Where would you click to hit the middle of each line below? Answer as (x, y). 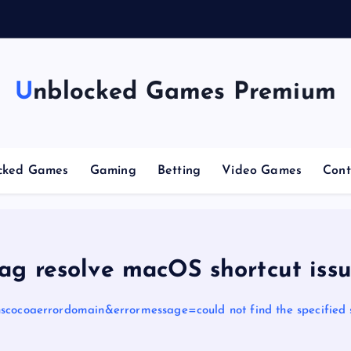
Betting (179, 171)
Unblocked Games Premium (185, 93)
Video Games (262, 171)
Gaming (113, 171)
